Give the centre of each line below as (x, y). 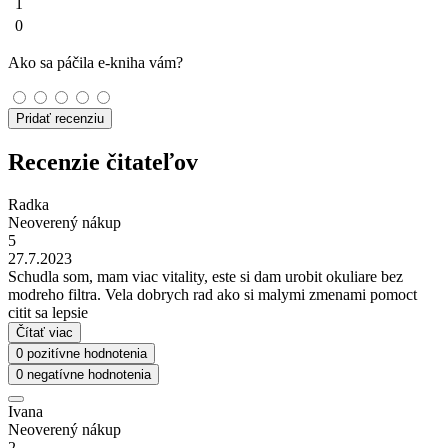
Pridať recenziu (60, 119)
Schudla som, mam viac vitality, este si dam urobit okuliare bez (205, 276)
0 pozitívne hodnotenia (81, 353)
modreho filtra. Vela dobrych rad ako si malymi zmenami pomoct (212, 294)
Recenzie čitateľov (103, 161)
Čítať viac (44, 332)
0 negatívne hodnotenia (83, 374)
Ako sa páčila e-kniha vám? (95, 63)
